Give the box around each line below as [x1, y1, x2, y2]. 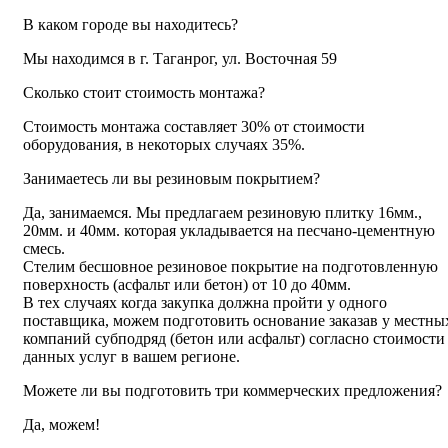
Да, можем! [23, 416, 100, 434]
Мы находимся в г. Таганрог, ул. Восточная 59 [23, 50, 337, 68]
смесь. [23, 240, 65, 258]
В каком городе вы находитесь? [23, 16, 238, 34]
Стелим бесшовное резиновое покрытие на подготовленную [23, 258, 438, 276]
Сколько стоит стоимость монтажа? [23, 84, 265, 102]
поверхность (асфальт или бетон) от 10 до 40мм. [23, 276, 351, 294]
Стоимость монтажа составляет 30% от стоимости [23, 118, 365, 136]
